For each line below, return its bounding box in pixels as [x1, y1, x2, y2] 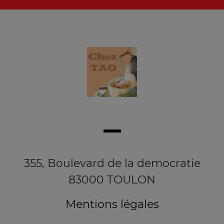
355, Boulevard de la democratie [23, 156, 200, 170]
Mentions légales [65, 197, 159, 211]
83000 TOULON [68, 173, 155, 186]
